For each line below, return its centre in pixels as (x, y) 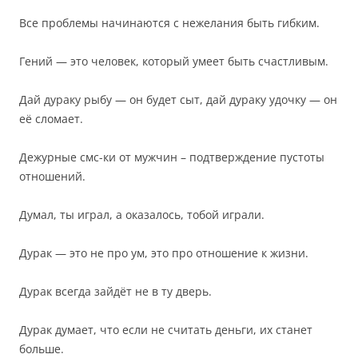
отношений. (52, 176)
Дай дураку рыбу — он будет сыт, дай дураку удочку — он (178, 99)
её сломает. (51, 119)
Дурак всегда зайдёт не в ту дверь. (115, 291)
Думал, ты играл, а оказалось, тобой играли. (142, 215)
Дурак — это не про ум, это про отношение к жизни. (164, 253)
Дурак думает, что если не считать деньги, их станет (166, 330)
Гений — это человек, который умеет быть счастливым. (174, 61)
